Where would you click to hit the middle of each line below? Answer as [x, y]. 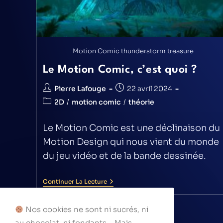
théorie [141, 102]
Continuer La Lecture [75, 181]
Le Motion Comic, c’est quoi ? [120, 69]
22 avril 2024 [149, 88]
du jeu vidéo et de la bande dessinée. [124, 156]
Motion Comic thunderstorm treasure [133, 51]
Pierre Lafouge [80, 88]
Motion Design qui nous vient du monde [131, 142]
